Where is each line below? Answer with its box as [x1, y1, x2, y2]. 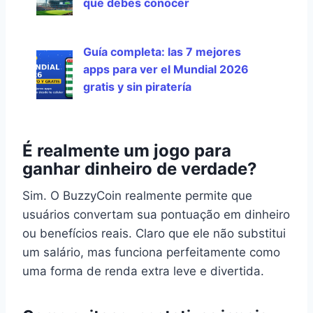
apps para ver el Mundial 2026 [82, 62, 249, 76]
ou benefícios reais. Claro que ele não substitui [22, 226, 286, 240]
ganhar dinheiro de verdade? [22, 159, 257, 179]
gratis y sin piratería [82, 80, 191, 94]
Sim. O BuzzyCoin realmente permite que [22, 189, 252, 203]
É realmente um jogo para [22, 140, 231, 161]
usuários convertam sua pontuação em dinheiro [22, 208, 290, 221]
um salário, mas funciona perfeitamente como [22, 245, 280, 259]
